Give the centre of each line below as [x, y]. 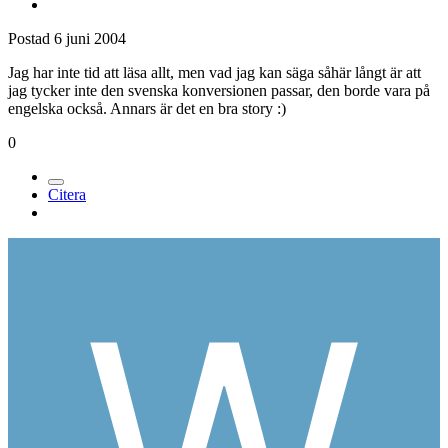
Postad [31, 38]
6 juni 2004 [90, 38]
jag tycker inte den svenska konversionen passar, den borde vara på [219, 90]
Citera [67, 194]
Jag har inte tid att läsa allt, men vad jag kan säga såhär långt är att [214, 72]
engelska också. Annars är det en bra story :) [147, 108]
